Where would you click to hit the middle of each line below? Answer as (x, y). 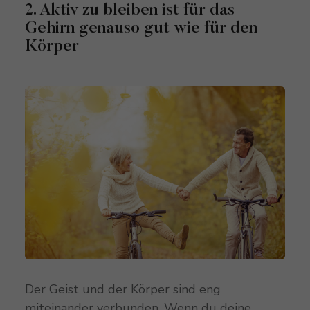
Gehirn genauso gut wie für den (141, 28)
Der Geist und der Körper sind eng (122, 290)
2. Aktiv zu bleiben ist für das (129, 10)
